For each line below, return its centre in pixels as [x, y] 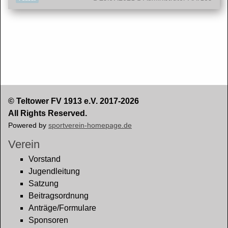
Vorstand [45, 159]
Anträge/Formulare [62, 208]
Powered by [28, 125]
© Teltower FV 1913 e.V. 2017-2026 [74, 101]
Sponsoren [48, 220]
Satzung [44, 183]
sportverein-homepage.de [90, 125]
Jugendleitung [54, 171]
